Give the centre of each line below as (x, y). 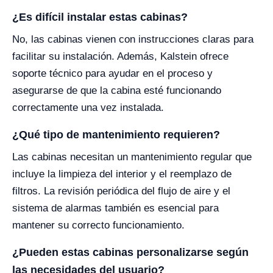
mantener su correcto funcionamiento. (98, 225)
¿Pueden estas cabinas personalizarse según (130, 252)
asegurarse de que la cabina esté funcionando (117, 90)
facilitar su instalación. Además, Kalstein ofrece (120, 56)
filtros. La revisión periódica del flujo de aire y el (121, 191)
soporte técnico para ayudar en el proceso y (112, 73)
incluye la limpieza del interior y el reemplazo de (122, 174)
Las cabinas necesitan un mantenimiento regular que (132, 157)
